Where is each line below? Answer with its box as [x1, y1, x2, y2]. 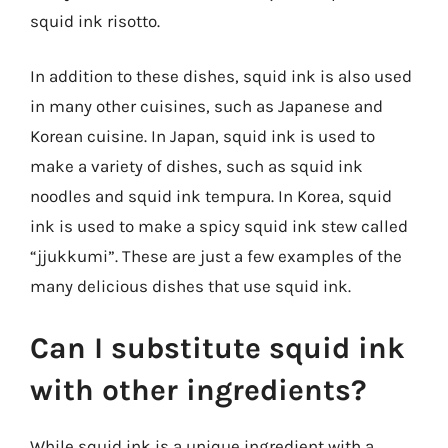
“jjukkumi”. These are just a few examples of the [30, 246, 402, 266]
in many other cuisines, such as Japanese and [30, 96, 383, 116]
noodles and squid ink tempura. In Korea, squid [30, 186, 392, 206]
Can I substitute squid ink [30, 329, 405, 366]
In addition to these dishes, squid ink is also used [30, 66, 412, 86]
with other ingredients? [30, 371, 367, 408]
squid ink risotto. [30, 10, 160, 31]
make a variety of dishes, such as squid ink [30, 156, 363, 176]
